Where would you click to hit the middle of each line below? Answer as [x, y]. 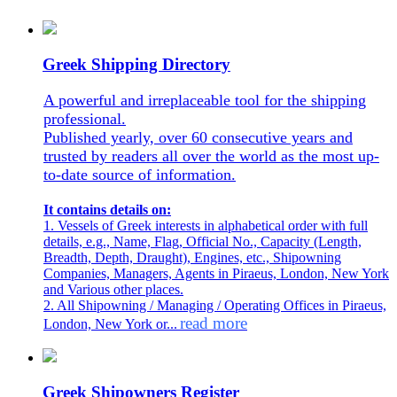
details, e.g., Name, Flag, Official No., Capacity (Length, [202, 242]
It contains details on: [107, 210]
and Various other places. [113, 290]
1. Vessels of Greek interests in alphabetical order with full [206, 226]
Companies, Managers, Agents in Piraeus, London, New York [216, 274]
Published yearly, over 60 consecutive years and [198, 138]
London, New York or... [110, 324]
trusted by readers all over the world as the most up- [211, 156]
